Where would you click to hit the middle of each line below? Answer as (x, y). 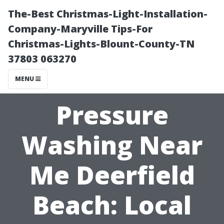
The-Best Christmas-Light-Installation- (108, 14)
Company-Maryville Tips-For (80, 29)
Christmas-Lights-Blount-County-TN (101, 44)
